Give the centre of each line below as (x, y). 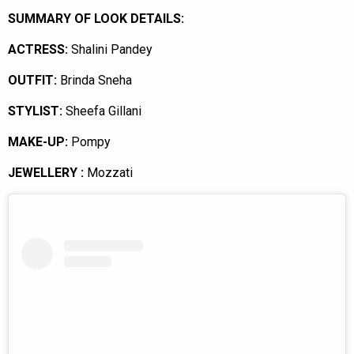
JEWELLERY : (47, 173)
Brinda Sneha (94, 81)
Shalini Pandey (110, 50)
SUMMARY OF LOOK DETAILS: (96, 19)
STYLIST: (35, 111)
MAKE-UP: (38, 142)
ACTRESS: (38, 50)
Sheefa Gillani (102, 111)
